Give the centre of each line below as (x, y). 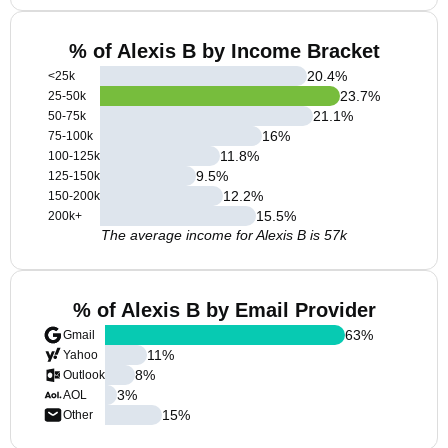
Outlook (84, 375)
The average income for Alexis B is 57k (224, 235)
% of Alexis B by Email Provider (224, 310)
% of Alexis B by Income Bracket (224, 51)
